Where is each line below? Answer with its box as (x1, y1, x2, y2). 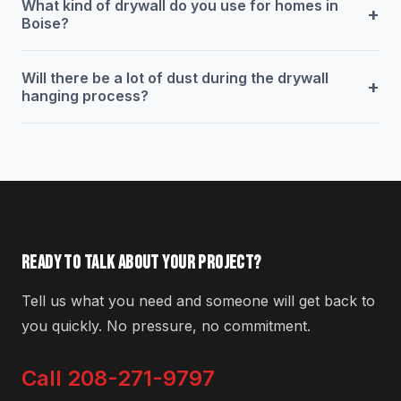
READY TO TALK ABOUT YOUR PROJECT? (21, 251, 261, 274)
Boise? (21, 13, 69, 32)
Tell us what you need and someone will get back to (21, 291, 375, 310)
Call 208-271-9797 (21, 364, 215, 391)
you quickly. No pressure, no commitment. (21, 316, 311, 335)
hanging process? (21, 86, 149, 105)
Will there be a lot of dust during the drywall (21, 68, 328, 87)
